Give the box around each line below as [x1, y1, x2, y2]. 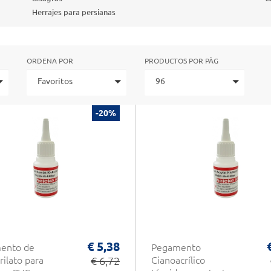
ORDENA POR [27, 57, 73, 65]
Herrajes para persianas [32, 8, 116, 16]
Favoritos [38, 76, 73, 86]
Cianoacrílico [151, 255, 205, 266]
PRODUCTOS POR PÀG [145, 57, 218, 65]
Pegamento [151, 242, 201, 253]
